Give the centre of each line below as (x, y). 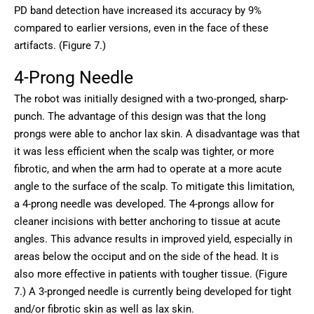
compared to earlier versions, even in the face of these (141, 28)
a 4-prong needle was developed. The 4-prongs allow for (144, 204)
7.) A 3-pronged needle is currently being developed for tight (153, 292)
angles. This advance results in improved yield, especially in (153, 239)
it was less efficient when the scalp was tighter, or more (144, 152)
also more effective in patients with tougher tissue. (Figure (151, 274)
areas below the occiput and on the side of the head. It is (146, 257)
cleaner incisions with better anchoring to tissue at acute (147, 222)
